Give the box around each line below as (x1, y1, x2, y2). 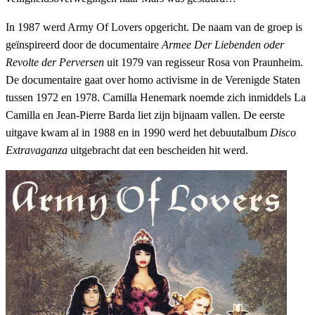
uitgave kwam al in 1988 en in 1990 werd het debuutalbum (6, 126, 270, 139)
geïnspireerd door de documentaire (6, 38, 162, 51)
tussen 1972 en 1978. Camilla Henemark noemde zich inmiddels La (6, 91, 306, 103)
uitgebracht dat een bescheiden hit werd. (67, 143, 248, 156)
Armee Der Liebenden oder (162, 38, 284, 51)
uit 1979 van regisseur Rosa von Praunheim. (104, 56, 303, 68)
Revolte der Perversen (6, 56, 104, 68)
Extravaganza (6, 143, 67, 156)
